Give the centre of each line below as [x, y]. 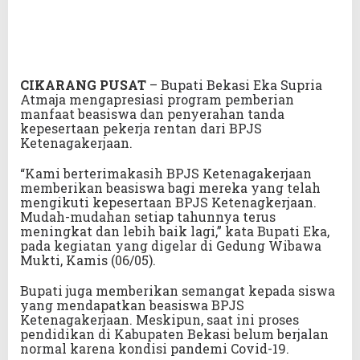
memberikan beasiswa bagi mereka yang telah [170, 188]
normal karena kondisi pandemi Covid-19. [155, 349]
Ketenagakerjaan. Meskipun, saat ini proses [160, 320]
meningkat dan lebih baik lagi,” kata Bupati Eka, [175, 231]
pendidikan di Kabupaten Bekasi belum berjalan [174, 334]
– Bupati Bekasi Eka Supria [234, 85]
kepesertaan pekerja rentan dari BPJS [141, 129]
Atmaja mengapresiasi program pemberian [157, 100]
